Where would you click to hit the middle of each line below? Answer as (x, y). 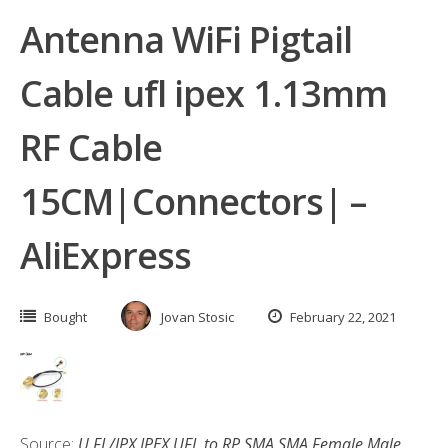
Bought (65, 317)
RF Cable (91, 147)
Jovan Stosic (197, 317)
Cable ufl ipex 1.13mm (204, 93)
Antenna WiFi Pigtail (186, 39)
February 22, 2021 (341, 317)
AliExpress (106, 255)
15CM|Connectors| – (193, 201)
